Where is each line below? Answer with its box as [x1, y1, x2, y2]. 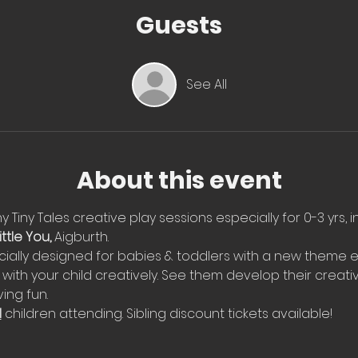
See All [185, 75, 227, 93]
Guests [136, 9, 222, 42]
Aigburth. [54, 228, 112, 246]
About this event [76, 164, 282, 197]
